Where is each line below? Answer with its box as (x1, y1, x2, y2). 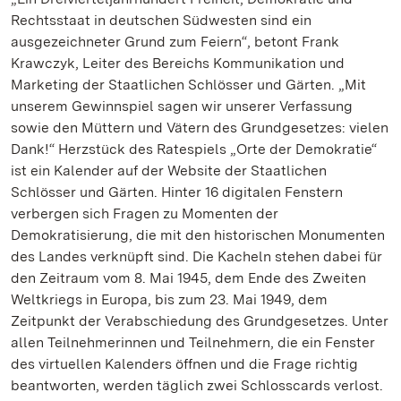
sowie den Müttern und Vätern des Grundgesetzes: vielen (11, 119, 388, 136)
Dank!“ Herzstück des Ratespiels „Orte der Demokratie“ (11, 141, 377, 158)
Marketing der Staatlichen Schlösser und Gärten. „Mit (11, 76, 366, 93)
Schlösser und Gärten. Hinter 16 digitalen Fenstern (11, 183, 343, 200)
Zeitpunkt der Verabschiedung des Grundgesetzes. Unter (11, 312, 388, 329)
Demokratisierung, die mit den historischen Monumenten (11, 226, 385, 243)
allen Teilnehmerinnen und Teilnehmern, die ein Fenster (11, 334, 375, 351)
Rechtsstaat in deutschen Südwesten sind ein (11, 12, 311, 29)
